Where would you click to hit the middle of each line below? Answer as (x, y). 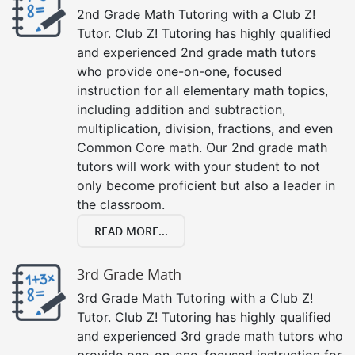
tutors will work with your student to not (198, 166)
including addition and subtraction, (181, 109)
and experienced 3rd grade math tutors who (210, 336)
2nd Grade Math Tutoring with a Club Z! (196, 14)
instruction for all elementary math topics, (202, 90)
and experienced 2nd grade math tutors (197, 52)
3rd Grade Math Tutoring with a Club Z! (195, 298)
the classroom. (121, 204)
